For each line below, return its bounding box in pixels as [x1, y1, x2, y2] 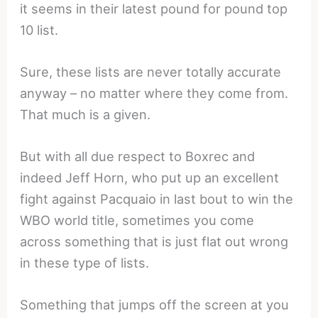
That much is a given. [20, 106, 151, 122]
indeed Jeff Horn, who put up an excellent [20, 169, 280, 185]
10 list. [20, 21, 59, 38]
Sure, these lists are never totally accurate [20, 63, 282, 79]
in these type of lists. [20, 254, 150, 270]
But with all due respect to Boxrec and [20, 148, 256, 164]
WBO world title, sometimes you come [20, 212, 255, 228]
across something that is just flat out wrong [20, 233, 289, 249]
